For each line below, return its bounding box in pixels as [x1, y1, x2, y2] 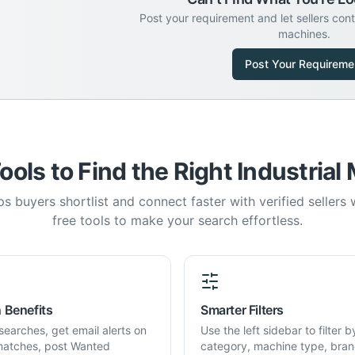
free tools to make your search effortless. [52, 212, 303, 228]
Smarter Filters [200, 302, 284, 318]
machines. [278, 27, 330, 40]
